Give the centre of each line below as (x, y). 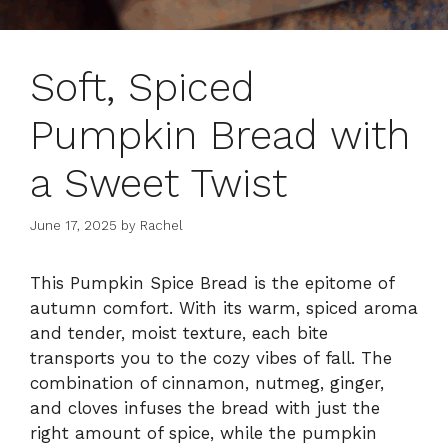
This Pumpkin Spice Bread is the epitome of (212, 283)
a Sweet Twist (158, 183)
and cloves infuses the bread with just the (205, 408)
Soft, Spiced (142, 87)
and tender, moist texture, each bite (179, 333)
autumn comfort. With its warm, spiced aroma (224, 308)
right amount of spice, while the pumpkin (203, 433)
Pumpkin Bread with (220, 135)
